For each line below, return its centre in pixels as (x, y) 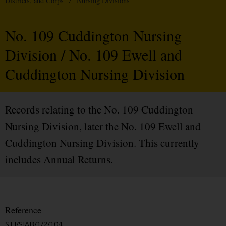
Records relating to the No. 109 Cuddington (99, 110)
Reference (23, 210)
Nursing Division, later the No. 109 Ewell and (103, 126)
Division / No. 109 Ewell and (94, 55)
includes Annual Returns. (59, 160)
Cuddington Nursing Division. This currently (102, 143)
